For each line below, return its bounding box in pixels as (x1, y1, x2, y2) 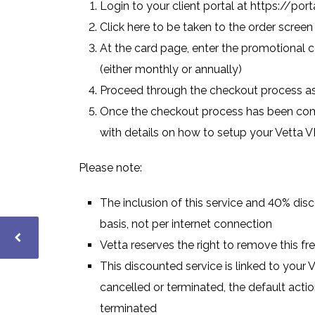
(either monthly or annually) (100, 63, 242, 76)
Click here (100, 20, 150, 34)
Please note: (79, 161, 142, 174)
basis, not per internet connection (100, 217, 272, 231)
